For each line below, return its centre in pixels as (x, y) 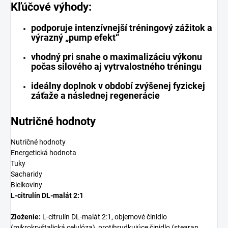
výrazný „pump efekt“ (75, 37)
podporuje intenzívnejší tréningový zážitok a (122, 27)
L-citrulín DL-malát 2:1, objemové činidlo (104, 217)
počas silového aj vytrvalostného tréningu (116, 66)
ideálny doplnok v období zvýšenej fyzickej (118, 85)
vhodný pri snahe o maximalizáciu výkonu (117, 56)
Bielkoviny (26, 184)
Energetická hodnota (44, 152)
